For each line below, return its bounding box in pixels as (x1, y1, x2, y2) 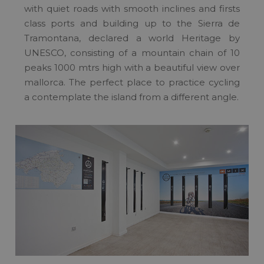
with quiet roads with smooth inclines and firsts (24, 3, 240, 15)
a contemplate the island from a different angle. (24, 91, 239, 103)
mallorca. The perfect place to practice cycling (24, 77, 240, 88)
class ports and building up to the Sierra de (24, 18, 240, 29)
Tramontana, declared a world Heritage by (24, 32, 240, 44)
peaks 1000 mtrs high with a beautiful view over (24, 62, 240, 74)
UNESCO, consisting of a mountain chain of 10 (24, 47, 240, 59)
